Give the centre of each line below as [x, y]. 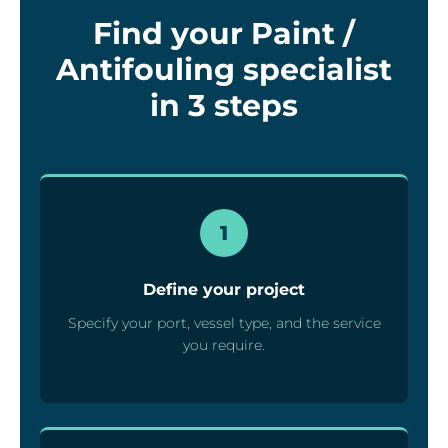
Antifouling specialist [224, 70]
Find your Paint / [224, 34]
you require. [224, 345]
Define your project [224, 290]
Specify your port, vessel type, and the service [224, 323]
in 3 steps [224, 106]
